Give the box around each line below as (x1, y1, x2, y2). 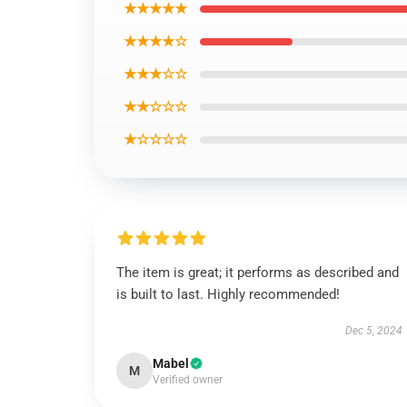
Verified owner (153, 373, 223, 386)
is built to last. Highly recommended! (116, 286, 340, 303)
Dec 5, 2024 (344, 324, 402, 337)
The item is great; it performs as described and (116, 264, 399, 281)
